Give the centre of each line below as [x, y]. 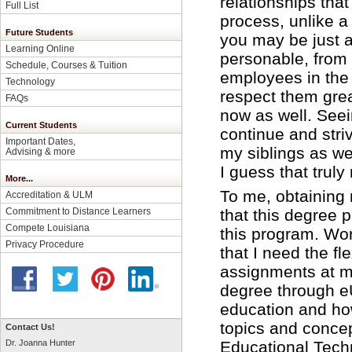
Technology [30, 81]
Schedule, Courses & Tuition [66, 65]
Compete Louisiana [48, 227]
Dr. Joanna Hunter [40, 343]
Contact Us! [30, 327]
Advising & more [40, 151]
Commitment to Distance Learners [78, 211]
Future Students [39, 32]
